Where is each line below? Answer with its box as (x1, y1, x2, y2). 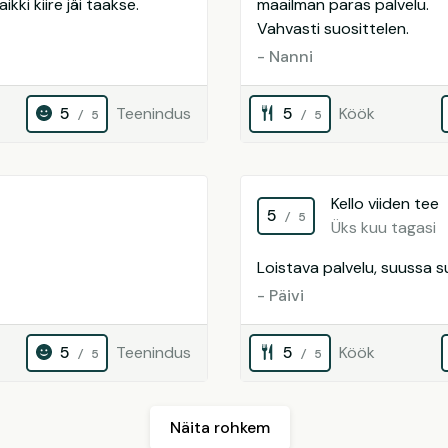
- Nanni (257, 46, 313, 67)
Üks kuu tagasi (331, 217, 436, 238)
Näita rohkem (170, 417, 270, 438)
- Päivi (257, 285, 304, 306)
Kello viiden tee (331, 193, 439, 214)
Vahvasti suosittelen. (257, 18, 409, 39)
